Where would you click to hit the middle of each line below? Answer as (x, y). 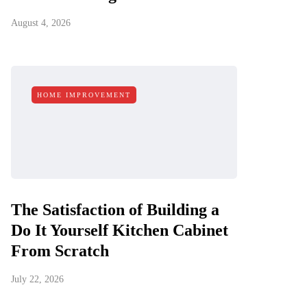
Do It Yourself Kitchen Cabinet (120, 230)
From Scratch (60, 251)
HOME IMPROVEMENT (84, 95)
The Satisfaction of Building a (115, 210)
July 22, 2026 (37, 279)
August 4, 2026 (41, 23)
